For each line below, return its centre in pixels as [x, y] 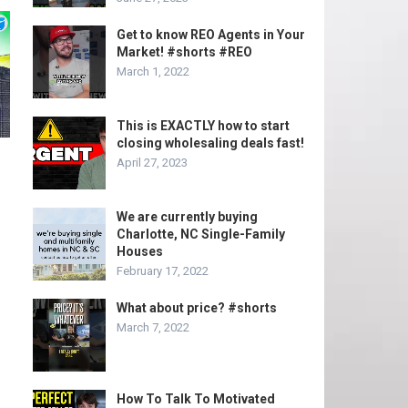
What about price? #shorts [197, 308]
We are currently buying [187, 217]
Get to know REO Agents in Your [211, 35]
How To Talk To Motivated [196, 399]
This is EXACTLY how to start [203, 126]
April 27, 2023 [152, 163]
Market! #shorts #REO [184, 52]
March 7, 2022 [153, 327]
